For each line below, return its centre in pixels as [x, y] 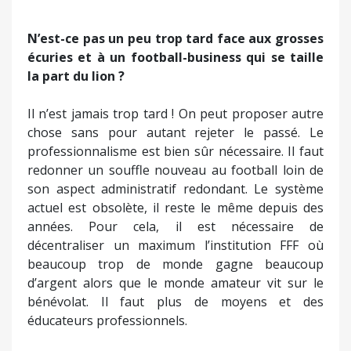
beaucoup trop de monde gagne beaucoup [175, 264]
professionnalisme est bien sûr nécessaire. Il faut [175, 151]
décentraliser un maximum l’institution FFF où [175, 245]
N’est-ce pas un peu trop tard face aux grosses [175, 38]
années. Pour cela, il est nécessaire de [175, 226]
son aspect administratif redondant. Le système [175, 188]
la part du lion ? [76, 76]
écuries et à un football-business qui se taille [175, 57]
